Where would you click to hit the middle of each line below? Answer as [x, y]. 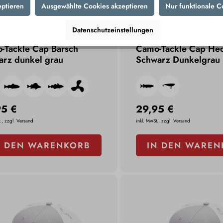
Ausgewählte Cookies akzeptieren [94, 6]
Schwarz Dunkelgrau [178, 60]
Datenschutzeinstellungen [112, 30]
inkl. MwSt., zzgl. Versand [163, 121]
